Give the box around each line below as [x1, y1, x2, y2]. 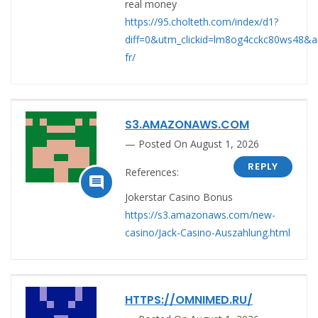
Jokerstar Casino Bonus [125, 190, 233, 204]
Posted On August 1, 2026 [138, 136, 259, 150]
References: [125, 165, 179, 179]
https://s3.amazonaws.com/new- [125, 207, 275, 221]
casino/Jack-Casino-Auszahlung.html [125, 225, 290, 239]
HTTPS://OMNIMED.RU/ [125, 291, 253, 308]
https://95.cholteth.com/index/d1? [125, 14, 278, 28]
